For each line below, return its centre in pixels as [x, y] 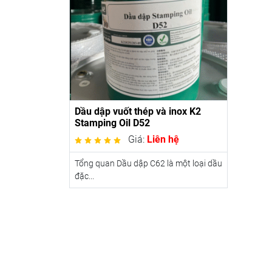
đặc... [84, 176]
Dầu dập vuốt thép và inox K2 [138, 111]
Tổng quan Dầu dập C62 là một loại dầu [148, 163]
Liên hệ [163, 139]
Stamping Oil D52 [112, 123]
